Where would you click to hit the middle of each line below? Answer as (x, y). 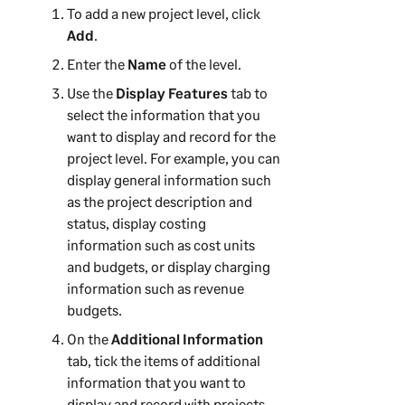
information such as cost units (160, 245)
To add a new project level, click (163, 14)
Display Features (171, 93)
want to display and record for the (171, 137)
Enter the (97, 64)
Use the (91, 93)
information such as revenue (155, 288)
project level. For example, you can (173, 158)
